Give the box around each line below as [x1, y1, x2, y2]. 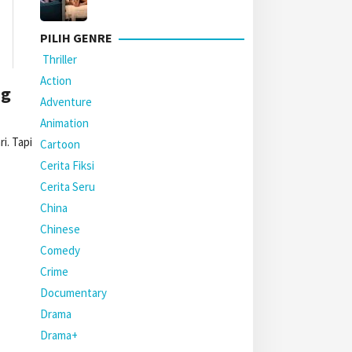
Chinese [40, 222, 80, 236]
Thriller [40, 52, 77, 67]
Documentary [40, 285, 107, 300]
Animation [40, 115, 89, 130]
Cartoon [40, 137, 80, 152]
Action [40, 73, 71, 88]
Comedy [40, 243, 80, 258]
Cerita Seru [40, 179, 95, 194]
